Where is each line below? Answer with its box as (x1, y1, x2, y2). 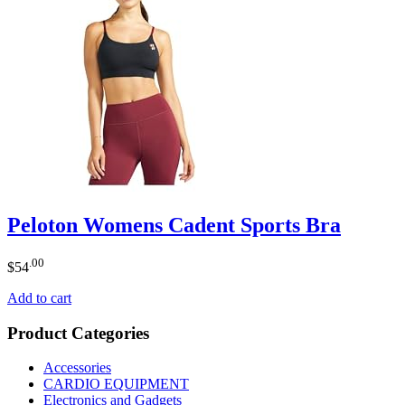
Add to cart (7, 290, 71, 306)
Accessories (43, 360, 111, 376)
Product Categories (7, 323, 149, 343)
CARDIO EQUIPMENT (43, 376, 189, 392)
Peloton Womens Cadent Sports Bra (7, 212, 341, 237)
